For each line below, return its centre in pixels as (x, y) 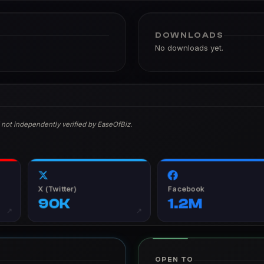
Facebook (186, 189)
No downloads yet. (189, 48)
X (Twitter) (57, 189)
